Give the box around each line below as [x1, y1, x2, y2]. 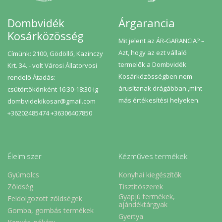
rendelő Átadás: [7, 73, 55, 82]
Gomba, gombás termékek [7, 205, 94, 215]
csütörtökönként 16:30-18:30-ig [7, 85, 98, 94]
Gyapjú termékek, [118, 192, 175, 201]
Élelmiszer [7, 151, 42, 161]
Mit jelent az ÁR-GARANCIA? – [118, 36, 205, 45]
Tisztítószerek [118, 181, 163, 191]
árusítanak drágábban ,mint [118, 84, 202, 93]
